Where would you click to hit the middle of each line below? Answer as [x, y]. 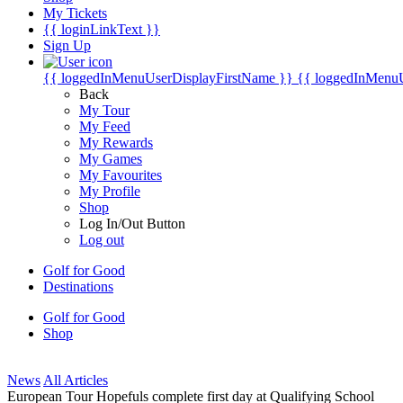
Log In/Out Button [132, 224]
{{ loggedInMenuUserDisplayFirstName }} [168, 78]
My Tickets [75, 13]
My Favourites [121, 175]
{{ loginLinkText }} [102, 29]
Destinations [78, 287]
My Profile [110, 191]
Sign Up [67, 45]
